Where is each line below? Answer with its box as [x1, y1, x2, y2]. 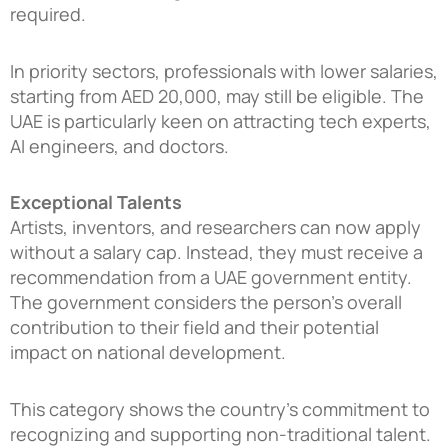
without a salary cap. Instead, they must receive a [10, 240, 423, 265]
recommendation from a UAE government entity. [10, 265, 412, 290]
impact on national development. [10, 340, 286, 365]
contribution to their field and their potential [10, 315, 379, 340]
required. [10, 2, 86, 27]
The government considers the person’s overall [10, 290, 402, 315]
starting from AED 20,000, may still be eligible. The [10, 83, 424, 108]
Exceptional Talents [10, 190, 182, 215]
